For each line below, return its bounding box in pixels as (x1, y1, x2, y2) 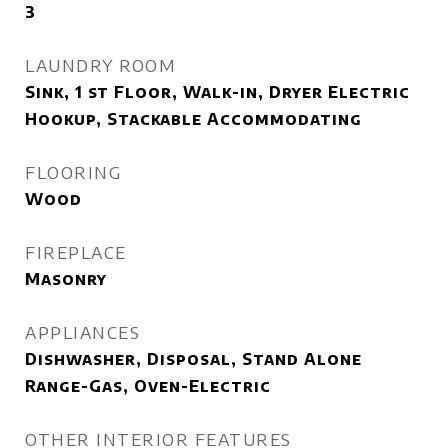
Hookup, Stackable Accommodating (25, 109, 362, 129)
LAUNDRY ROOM (25, 54, 176, 76)
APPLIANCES (25, 321, 140, 343)
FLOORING (25, 161, 121, 183)
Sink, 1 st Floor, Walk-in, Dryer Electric (25, 82, 410, 102)
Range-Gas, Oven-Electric (25, 376, 271, 396)
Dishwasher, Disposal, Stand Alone (25, 349, 362, 369)
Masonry (25, 269, 107, 289)
